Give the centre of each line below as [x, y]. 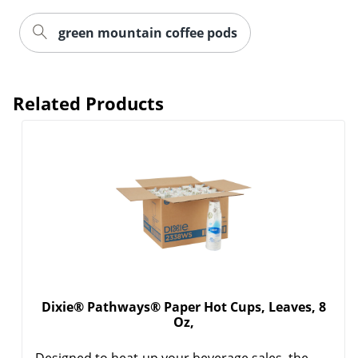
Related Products [88, 103]
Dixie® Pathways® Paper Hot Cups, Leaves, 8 [183, 307]
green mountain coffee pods [148, 33]
